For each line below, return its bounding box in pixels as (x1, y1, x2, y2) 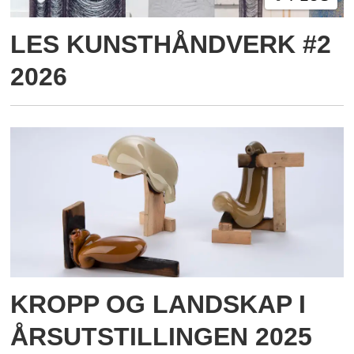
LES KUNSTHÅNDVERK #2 (10, 30, 332, 59)
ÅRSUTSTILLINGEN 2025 (10, 322, 313, 351)
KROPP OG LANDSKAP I (10, 289, 307, 318)
